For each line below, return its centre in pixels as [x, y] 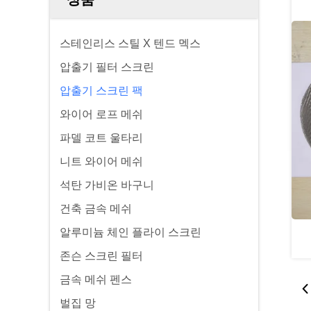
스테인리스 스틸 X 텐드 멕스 [130, 43]
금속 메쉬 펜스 [96, 279]
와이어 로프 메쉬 [101, 114]
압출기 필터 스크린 [107, 67]
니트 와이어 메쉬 [101, 161]
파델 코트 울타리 [101, 138]
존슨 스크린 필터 [101, 256]
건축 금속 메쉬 [96, 209]
